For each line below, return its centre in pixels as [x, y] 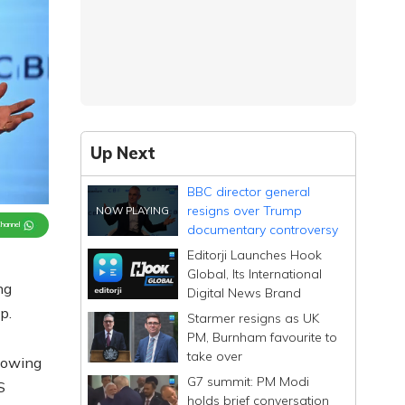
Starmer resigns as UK [254, 318]
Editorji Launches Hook [255, 254]
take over [215, 356]
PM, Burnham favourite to [263, 337]
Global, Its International [255, 273]
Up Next [123, 154]
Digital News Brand [245, 292]
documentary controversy [263, 229]
